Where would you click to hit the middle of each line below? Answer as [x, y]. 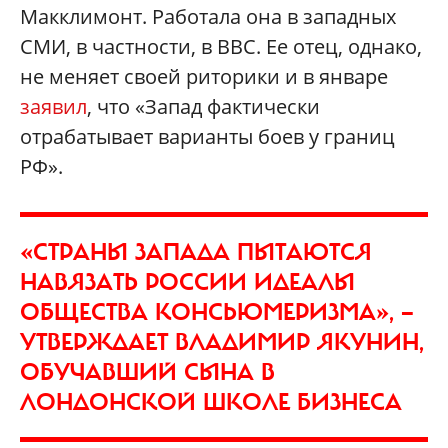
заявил [53, 106]
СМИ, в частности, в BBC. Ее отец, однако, [221, 46]
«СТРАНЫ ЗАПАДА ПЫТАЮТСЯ [196, 251]
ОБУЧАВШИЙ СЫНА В [147, 371]
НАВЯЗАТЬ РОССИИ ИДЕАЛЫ [187, 281]
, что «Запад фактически [203, 106]
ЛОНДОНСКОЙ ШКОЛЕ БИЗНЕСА [211, 401]
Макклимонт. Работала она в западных [208, 16]
